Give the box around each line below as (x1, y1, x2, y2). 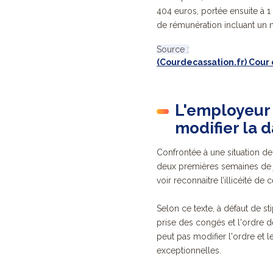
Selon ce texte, (157, 204, 214, 214)
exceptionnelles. (157, 246, 221, 256)
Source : (157, 44, 189, 55)
